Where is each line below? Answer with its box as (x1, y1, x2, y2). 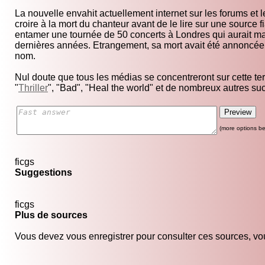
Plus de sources (15, 210, 88, 221)
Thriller (18, 83, 48, 93)
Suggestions (15, 167, 72, 178)
